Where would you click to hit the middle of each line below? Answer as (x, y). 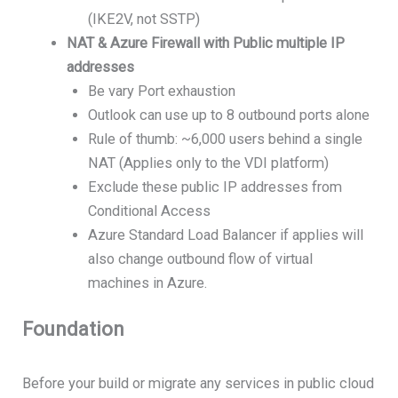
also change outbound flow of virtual (201, 259)
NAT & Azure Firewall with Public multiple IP (205, 44)
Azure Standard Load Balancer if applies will (226, 235)
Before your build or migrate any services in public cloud (199, 383)
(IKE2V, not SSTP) (144, 20)
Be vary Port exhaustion (162, 92)
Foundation (74, 329)
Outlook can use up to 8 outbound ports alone (229, 115)
